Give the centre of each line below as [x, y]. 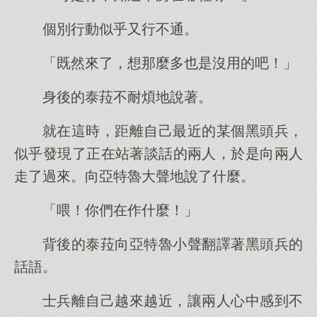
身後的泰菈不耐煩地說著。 [127, 97]
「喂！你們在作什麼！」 [120, 210]
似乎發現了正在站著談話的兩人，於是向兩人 [158, 154]
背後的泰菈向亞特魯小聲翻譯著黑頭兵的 [173, 244]
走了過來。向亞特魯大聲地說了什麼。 [134, 176]
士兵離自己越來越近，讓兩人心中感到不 [173, 301]
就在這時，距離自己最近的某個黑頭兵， [173, 131]
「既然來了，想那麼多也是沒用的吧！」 [170, 63]
